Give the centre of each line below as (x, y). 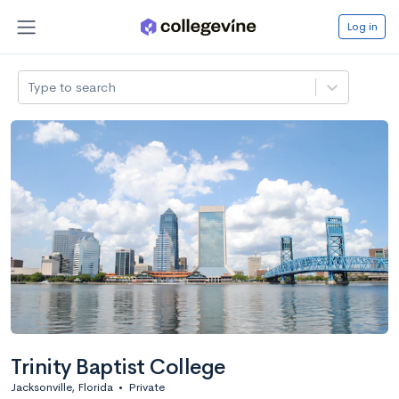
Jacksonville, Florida (62, 387)
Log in (362, 26)
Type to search (72, 86)
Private (147, 387)
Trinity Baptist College (118, 366)
